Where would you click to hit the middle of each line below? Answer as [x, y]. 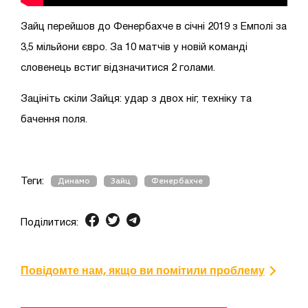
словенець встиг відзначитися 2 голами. [118, 68]
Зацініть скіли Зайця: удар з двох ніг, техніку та [136, 99]
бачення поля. [54, 119]
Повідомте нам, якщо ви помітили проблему [143, 271]
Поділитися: [49, 222]
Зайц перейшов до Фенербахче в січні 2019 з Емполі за [154, 26]
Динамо [74, 181]
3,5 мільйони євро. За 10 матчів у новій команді [134, 47]
